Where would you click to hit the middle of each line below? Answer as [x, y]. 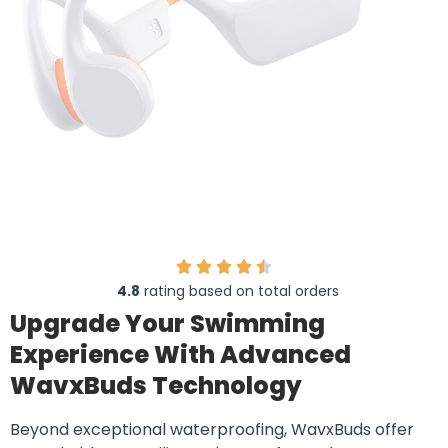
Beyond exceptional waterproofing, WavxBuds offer [212, 430]
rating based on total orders [239, 291]
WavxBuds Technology [156, 386]
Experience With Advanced [180, 355]
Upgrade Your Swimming [167, 324]
